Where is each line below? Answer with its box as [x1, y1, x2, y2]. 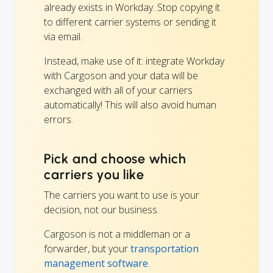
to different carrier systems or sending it [44, 15, 216, 29]
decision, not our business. [44, 203, 159, 217]
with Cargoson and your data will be [44, 69, 198, 83]
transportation [130, 242, 199, 256]
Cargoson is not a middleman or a [44, 227, 190, 241]
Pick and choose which [44, 151, 187, 168]
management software [44, 257, 148, 271]
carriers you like [44, 166, 145, 183]
